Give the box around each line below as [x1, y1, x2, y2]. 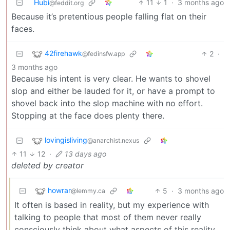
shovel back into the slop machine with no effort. [11, 98, 203, 108]
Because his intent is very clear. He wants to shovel [11, 73, 210, 84]
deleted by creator [11, 160, 84, 170]
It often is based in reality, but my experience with [14, 199, 209, 210]
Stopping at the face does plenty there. [11, 110, 164, 121]
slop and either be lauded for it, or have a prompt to [11, 85, 215, 96]
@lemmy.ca [71, 186, 105, 195]
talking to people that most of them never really [14, 212, 201, 222]
